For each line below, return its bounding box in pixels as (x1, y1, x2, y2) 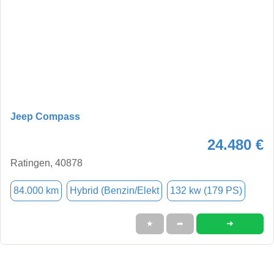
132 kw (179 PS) (170, 185, 242, 196)
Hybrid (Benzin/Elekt (70, 185, 159, 196)
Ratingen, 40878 (10, 157, 83, 168)
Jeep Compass (10, 111, 80, 122)
